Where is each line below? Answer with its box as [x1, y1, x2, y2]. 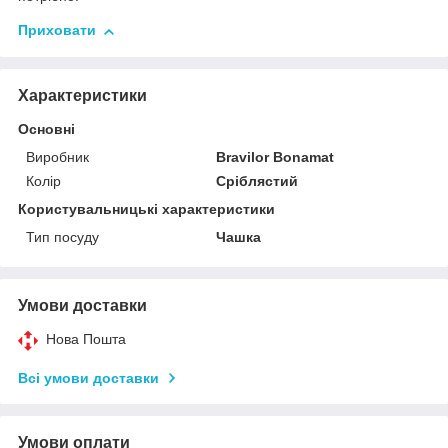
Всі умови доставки [18, 370, 159, 387]
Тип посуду [26, 229, 99, 246]
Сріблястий [216, 173, 299, 190]
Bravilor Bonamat [216, 149, 335, 166]
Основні [18, 121, 75, 138]
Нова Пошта [46, 331, 126, 348]
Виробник [26, 149, 89, 166]
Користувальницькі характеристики [18, 201, 275, 218]
